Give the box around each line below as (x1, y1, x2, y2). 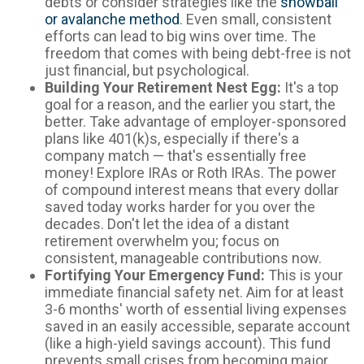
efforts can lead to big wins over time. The (45, 27, 316, 45)
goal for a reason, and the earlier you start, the (45, 95, 336, 113)
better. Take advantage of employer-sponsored (45, 112, 346, 130)
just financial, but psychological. (45, 61, 249, 79)
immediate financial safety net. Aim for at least (45, 283, 344, 301)
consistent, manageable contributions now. (45, 249, 322, 266)
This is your (265, 266, 343, 284)
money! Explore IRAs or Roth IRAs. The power (45, 163, 336, 181)
